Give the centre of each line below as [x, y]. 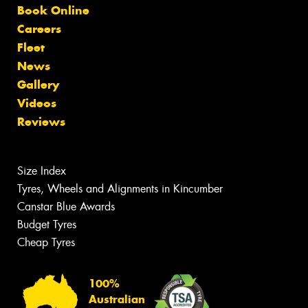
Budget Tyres [47, 225]
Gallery [38, 85]
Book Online [53, 11]
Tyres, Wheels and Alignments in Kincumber [120, 189]
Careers [39, 29]
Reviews [41, 122]
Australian [117, 300]
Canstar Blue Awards [66, 207]
